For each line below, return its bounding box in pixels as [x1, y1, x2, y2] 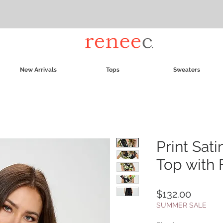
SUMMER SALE [156, 201, 207, 210]
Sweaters [173, 66, 200, 74]
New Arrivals [20, 66, 57, 74]
